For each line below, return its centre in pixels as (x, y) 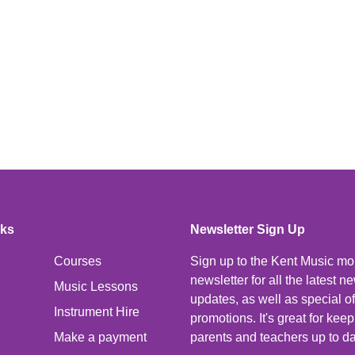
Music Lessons (96, 286)
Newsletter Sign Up (248, 229)
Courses (78, 261)
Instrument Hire (97, 312)
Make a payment (100, 337)
